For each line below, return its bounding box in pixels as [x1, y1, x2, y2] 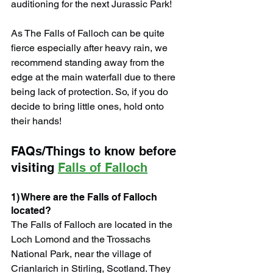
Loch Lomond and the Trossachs [11, 233, 153, 245]
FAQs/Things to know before [11, 143, 180, 158]
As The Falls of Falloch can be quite [11, 27, 167, 39]
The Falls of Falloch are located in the [11, 218, 175, 230]
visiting [11, 160, 58, 175]
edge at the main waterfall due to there [11, 71, 178, 83]
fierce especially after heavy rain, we [11, 41, 170, 54]
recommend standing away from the [11, 56, 167, 68]
